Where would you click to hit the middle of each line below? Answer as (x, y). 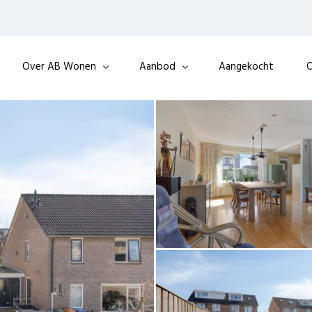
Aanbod (157, 67)
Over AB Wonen (59, 67)
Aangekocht (246, 67)
